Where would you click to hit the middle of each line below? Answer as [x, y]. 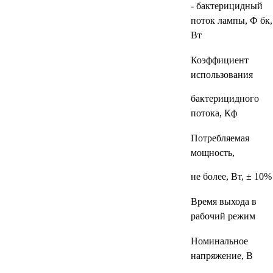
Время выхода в [223, 201]
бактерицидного [225, 98]
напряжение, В [222, 256]
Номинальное [219, 241]
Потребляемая [220, 138]
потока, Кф [214, 113]
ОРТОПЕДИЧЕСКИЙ [76, 39]
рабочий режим [223, 216]
